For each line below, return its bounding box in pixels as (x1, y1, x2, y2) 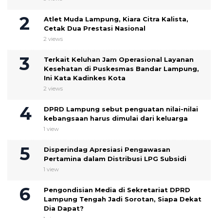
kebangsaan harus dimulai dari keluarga (44, 114, 188, 122)
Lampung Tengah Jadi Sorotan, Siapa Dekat (44, 195, 201, 203)
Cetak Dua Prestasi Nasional (44, 24, 145, 32)
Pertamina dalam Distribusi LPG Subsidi (44, 154, 186, 163)
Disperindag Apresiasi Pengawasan (44, 145, 170, 153)
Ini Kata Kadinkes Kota (44, 73, 126, 82)
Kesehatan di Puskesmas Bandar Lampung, (44, 64, 199, 73)
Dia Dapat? (44, 204, 84, 212)
